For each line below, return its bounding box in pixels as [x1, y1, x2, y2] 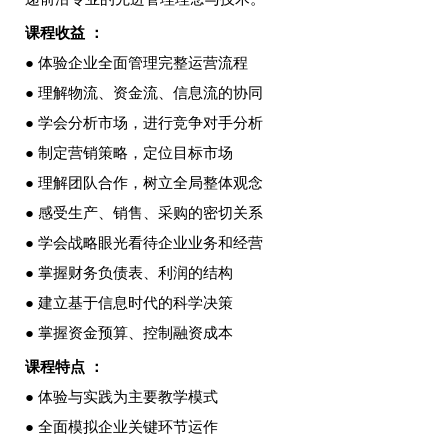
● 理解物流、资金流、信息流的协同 [24, 85, 263, 101]
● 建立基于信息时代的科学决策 [24, 295, 233, 311]
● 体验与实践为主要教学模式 [24, 389, 218, 405]
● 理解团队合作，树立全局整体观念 [24, 175, 263, 191]
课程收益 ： [24, 25, 104, 41]
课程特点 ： [24, 359, 104, 375]
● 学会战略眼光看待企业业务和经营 [24, 235, 263, 251]
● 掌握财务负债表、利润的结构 [24, 265, 233, 281]
